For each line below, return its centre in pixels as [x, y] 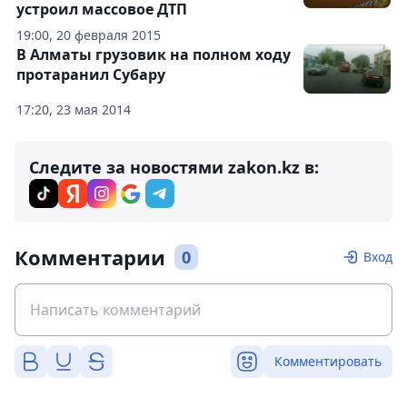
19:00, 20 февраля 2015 [89, 35]
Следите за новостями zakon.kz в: [174, 168]
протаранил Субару [91, 75]
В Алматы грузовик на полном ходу [154, 55]
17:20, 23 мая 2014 [74, 110]
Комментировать [328, 362]
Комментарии [90, 258]
